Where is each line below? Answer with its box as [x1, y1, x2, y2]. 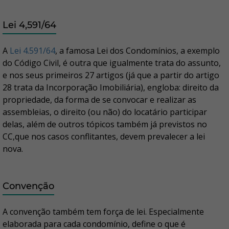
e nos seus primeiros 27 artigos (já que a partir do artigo [3, 70, 219, 81]
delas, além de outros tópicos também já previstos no [3, 119, 207, 130]
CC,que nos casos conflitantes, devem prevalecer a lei [3, 131, 205, 143]
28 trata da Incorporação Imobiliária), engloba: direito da [3, 82, 219, 94]
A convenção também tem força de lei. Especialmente [3, 206, 204, 218]
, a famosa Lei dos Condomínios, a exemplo [55, 45, 220, 57]
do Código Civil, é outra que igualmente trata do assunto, [3, 57, 221, 69]
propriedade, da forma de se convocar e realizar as [3, 94, 196, 106]
